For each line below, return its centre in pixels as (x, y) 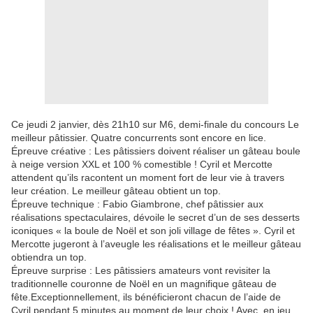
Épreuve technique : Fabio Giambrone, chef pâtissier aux (137, 204)
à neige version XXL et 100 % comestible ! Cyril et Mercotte (142, 165)
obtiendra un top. (49, 257)
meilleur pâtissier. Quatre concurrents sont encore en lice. (139, 138)
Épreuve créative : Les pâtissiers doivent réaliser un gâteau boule (156, 151)
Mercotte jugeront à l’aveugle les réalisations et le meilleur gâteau (156, 244)
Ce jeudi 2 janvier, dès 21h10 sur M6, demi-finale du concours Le (155, 125)
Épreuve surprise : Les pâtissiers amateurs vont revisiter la (141, 271)
